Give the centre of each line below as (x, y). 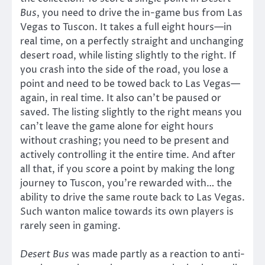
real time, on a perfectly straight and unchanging (132, 41)
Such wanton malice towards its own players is (127, 211)
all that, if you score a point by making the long (127, 169)
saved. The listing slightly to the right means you (131, 112)
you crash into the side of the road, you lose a (124, 70)
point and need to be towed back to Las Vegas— (130, 84)
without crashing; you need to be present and (125, 140)
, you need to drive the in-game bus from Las (140, 13)
